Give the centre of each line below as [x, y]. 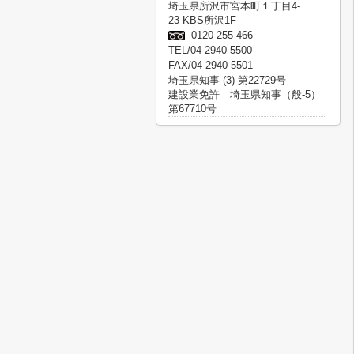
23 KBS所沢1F [202, 20]
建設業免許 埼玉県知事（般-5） [245, 94]
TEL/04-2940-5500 [210, 50]
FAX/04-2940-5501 [211, 65]
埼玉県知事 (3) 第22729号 [227, 80]
